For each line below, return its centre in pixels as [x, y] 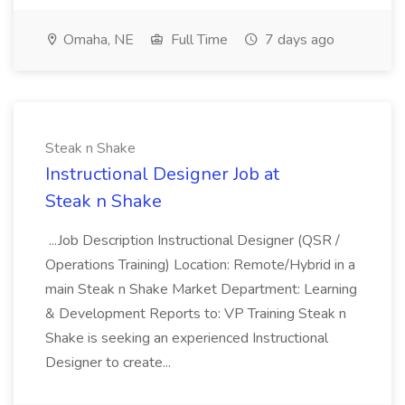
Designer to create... [110, 363]
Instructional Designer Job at [162, 174]
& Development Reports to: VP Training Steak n [196, 314]
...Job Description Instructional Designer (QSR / [193, 240]
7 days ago [298, 40]
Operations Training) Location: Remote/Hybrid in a [200, 265]
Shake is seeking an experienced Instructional [187, 338]
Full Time [198, 40]
